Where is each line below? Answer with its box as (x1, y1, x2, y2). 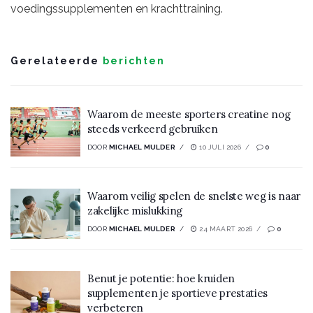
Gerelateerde (10, 54, 99, 66)
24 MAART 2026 (197, 225, 253, 233)
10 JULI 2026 (197, 143, 241, 151)
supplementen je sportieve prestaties (87, 286, 268, 300)
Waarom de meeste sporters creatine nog (87, 107, 291, 121)
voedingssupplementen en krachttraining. (10, 1, 223, 15)
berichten (99, 54, 165, 66)
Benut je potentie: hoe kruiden (87, 271, 235, 285)
